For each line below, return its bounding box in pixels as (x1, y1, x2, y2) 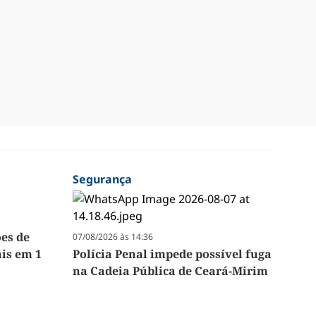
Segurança (73, 171, 133, 188)
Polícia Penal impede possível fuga (73, 246, 272, 262)
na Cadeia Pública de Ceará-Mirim (73, 263, 269, 279)
